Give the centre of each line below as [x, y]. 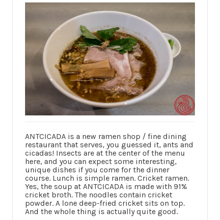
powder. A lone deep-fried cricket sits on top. [105, 203]
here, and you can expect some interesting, [101, 162]
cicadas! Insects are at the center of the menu [105, 153]
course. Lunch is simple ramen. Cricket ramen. [107, 178]
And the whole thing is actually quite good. [101, 212]
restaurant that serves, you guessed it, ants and [109, 145]
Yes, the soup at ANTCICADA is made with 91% [106, 187]
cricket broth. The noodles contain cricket [99, 195]
